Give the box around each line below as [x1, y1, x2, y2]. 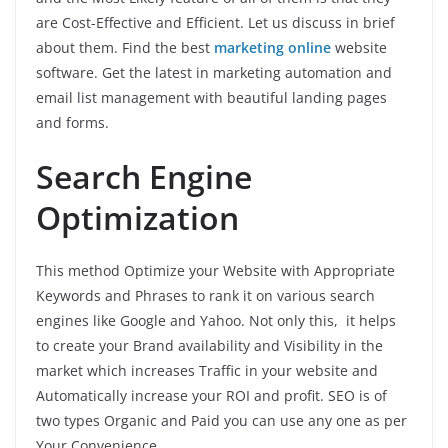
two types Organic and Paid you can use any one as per [36, 410, 407, 430]
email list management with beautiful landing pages [36, 87, 387, 107]
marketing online [214, 37, 331, 57]
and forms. [36, 112, 109, 132]
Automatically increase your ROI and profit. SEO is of [36, 385, 387, 405]
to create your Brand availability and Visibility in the [36, 335, 383, 355]
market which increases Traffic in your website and [36, 360, 378, 380]
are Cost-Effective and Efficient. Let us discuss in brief [36, 12, 395, 32]
